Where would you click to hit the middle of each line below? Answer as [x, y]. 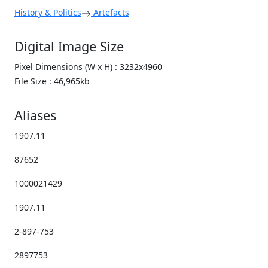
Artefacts [110, 13]
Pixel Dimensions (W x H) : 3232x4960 [88, 67]
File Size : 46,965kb [52, 81]
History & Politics [48, 13]
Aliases [35, 115]
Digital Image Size [69, 47]
